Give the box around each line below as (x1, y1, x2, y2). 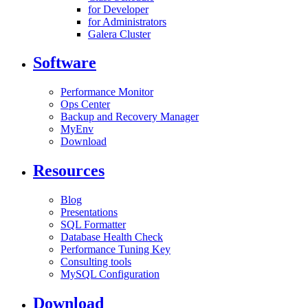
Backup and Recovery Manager (60, 111, 199, 123)
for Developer (88, 3, 148, 15)
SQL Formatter (60, 219, 126, 231)
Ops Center (60, 98, 110, 111)
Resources (33, 162, 104, 180)
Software (33, 54, 96, 72)
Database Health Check (60, 231, 163, 243)
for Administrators (88, 15, 166, 27)
